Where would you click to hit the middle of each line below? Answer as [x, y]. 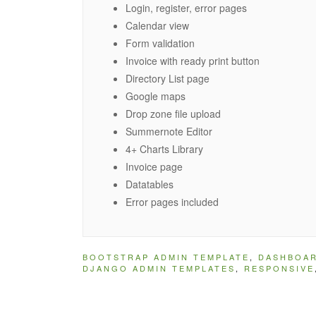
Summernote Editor [169, 131]
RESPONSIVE [279, 268]
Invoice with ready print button [193, 60]
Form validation [160, 43]
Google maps [156, 96]
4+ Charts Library [164, 148]
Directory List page [168, 78]
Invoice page [154, 166]
